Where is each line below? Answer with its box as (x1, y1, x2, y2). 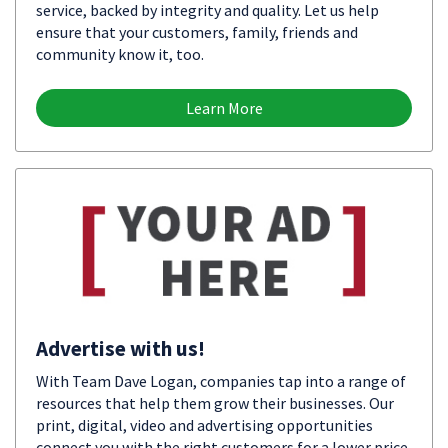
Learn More (185, 98, 263, 118)
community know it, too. (36, 44, 204, 64)
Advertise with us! (36, 335, 205, 362)
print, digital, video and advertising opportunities (36, 415, 373, 435)
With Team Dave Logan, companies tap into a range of (36, 371, 406, 391)
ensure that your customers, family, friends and (36, 22, 358, 42)
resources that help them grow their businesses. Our (36, 393, 394, 413)
